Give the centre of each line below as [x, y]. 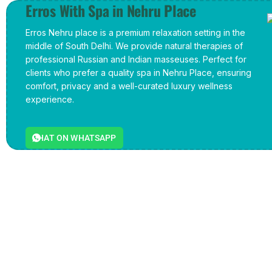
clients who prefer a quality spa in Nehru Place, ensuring [138, 73]
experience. [50, 99]
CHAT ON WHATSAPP [74, 138]
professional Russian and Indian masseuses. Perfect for [136, 59]
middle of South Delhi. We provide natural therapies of [134, 46]
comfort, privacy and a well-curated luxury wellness [129, 86]
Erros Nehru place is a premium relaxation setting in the [135, 32]
